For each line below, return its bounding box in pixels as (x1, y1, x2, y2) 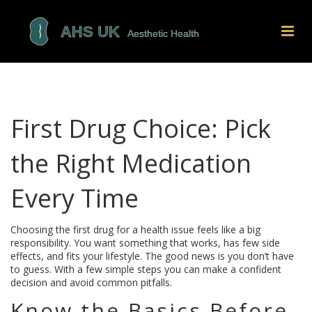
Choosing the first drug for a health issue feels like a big (10, 223, 260, 236)
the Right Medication (10, 146, 251, 180)
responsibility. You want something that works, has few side (10, 236, 280, 249)
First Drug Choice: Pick (10, 111, 271, 146)
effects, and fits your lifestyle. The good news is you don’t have (10, 249, 294, 263)
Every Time (10, 181, 139, 215)
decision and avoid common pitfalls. (10, 276, 172, 289)
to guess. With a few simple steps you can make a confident (10, 263, 281, 276)
